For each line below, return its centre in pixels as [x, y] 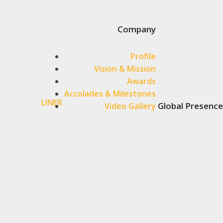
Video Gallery [130, 106]
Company [137, 29]
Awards [141, 81]
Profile [143, 56]
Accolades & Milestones [110, 94]
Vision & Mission [125, 69]
